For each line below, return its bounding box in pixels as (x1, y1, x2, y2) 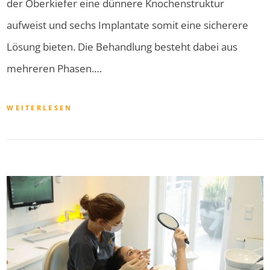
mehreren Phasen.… (7, 61, 102, 76)
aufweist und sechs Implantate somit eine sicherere (7, 18, 249, 33)
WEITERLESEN (7, 103, 73, 113)
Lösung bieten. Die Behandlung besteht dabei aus (7, 40, 238, 54)
